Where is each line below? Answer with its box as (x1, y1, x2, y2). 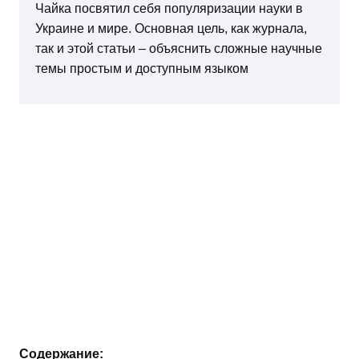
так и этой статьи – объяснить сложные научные (35, 41, 322, 55)
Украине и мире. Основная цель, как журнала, (35, 21, 307, 35)
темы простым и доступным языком (35, 61, 248, 75)
